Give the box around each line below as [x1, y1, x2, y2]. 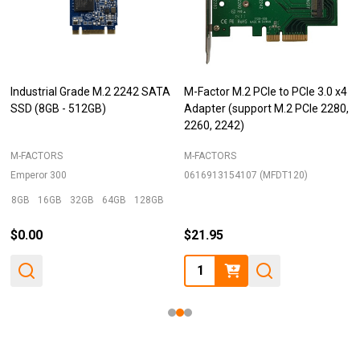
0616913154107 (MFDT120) [184, 169, 308, 181]
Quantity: [186, 257, 234, 273]
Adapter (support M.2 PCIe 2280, [184, 101, 349, 115]
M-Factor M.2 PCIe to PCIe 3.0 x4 [184, 84, 347, 98]
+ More [176, 194, 207, 206]
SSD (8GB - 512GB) [10, 101, 106, 115]
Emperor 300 [10, 169, 67, 181]
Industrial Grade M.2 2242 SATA [10, 84, 170, 98]
